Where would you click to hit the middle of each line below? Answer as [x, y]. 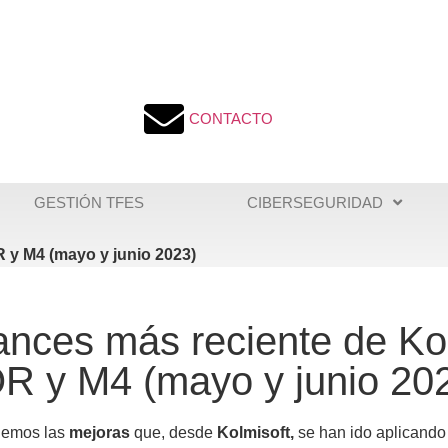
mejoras [99, 432]
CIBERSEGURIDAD [315, 202]
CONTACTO [231, 119]
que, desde [173, 432]
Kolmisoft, [255, 432]
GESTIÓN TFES [88, 202]
